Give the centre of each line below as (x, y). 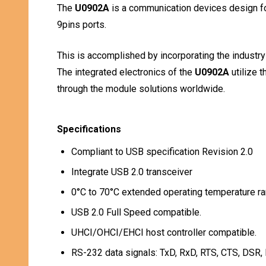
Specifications (89, 129)
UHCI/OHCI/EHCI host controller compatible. (164, 232)
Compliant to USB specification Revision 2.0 (162, 152)
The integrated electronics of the (126, 72)
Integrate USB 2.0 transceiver (132, 172)
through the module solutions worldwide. (141, 89)
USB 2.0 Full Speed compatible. (136, 212)
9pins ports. (82, 25)
